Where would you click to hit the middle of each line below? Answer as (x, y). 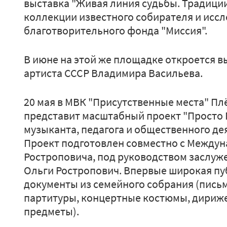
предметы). (51, 211)
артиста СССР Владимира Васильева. (113, 73)
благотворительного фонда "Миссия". (116, 30)
